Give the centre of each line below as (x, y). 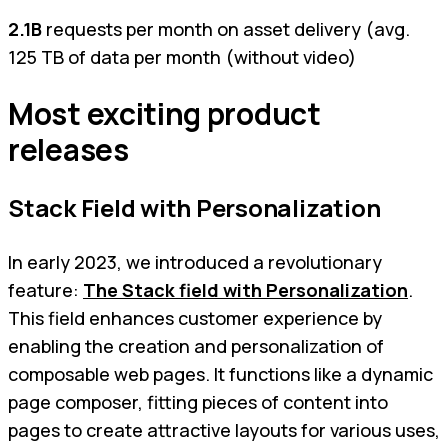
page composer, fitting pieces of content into (198, 402)
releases (68, 149)
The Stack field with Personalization (245, 290)
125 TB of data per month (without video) (182, 56)
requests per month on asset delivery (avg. (226, 28)
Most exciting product (164, 113)
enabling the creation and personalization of (196, 346)
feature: (45, 290)
